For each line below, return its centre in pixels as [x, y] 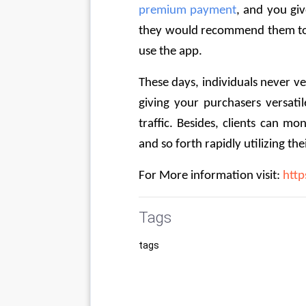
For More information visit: [211, 176]
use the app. [172, 52]
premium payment [188, 11]
